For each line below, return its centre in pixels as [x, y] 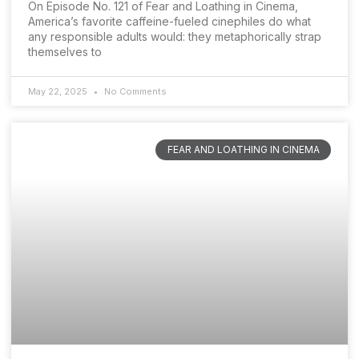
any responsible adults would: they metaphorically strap [175, 36]
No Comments [134, 91]
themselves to [65, 51]
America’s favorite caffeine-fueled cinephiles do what [169, 21]
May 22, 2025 [59, 91]
